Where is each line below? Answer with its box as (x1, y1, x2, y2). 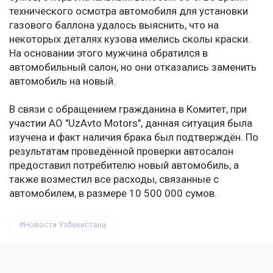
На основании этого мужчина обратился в (9, 47, 208, 60)
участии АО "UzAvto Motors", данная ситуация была (9, 117, 252, 130)
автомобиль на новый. (9, 75, 116, 88)
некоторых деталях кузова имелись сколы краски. (9, 33, 250, 46)
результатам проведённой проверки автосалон (9, 145, 233, 158)
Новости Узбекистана (24, 220, 106, 230)
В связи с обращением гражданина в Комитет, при (9, 103, 247, 116)
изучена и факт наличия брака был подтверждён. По (9, 131, 258, 144)
